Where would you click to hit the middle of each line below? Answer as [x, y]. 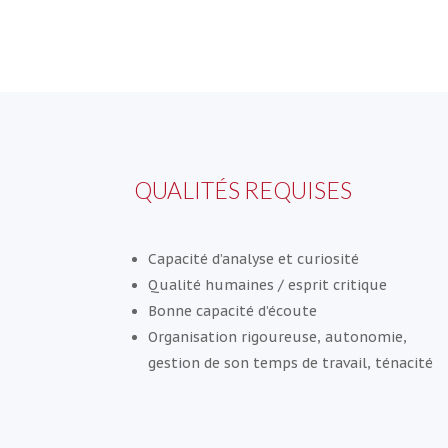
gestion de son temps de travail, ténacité [291, 363]
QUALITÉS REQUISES [243, 189]
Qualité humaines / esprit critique [268, 285]
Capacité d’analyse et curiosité [254, 259]
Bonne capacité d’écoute [233, 311]
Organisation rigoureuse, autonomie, [278, 337]
